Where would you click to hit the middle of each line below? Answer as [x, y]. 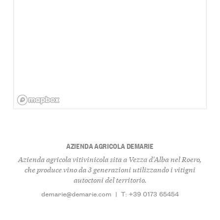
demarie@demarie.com [76, 194]
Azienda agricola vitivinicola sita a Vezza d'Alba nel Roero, [110, 159]
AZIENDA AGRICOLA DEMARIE [110, 146]
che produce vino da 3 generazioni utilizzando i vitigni [110, 169]
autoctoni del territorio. [110, 179]
